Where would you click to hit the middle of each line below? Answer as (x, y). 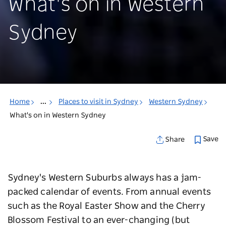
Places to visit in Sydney (98, 102)
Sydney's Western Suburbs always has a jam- (105, 178)
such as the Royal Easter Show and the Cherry (106, 207)
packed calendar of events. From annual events (109, 192)
